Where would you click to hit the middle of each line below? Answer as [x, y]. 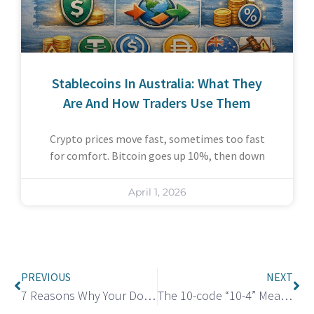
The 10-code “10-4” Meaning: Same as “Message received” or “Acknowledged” [286, 295]
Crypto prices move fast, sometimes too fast [157, 138]
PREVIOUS [46, 277]
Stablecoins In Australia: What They [157, 83]
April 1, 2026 [157, 192]
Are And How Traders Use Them [157, 102]
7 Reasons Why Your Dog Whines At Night [150, 295]
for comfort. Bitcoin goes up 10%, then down [157, 155]
